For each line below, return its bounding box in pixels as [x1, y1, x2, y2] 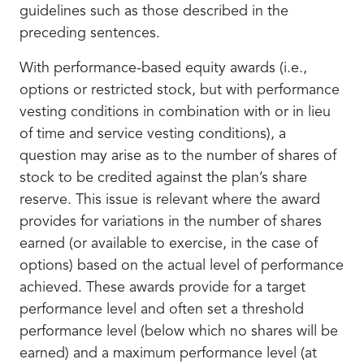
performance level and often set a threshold [19, 302, 304, 317]
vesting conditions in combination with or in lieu [19, 105, 331, 119]
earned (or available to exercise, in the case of [19, 236, 318, 251]
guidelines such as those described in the [19, 4, 288, 19]
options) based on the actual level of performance [19, 258, 344, 273]
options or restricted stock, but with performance [19, 83, 340, 97]
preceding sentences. [19, 26, 160, 41]
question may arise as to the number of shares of [19, 149, 336, 163]
